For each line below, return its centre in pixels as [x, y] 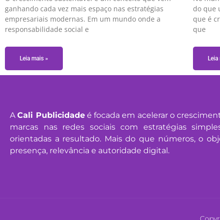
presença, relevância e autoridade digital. [90, 150]
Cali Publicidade [51, 115]
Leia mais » [34, 58]
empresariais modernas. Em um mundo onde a [83, 19]
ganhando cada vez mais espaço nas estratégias [84, 8]
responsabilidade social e [47, 29]
